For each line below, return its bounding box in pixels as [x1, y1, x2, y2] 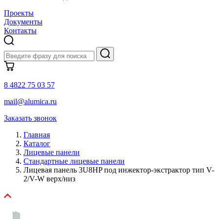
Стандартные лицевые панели [23, 156, 125, 165]
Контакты [4, 26, 37, 35]
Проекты [4, 8, 34, 17]
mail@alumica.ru [4, 97, 57, 106]
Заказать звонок [4, 113, 57, 122]
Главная [23, 130, 50, 139]
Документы [4, 17, 43, 26]
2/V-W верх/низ [23, 174, 75, 183]
